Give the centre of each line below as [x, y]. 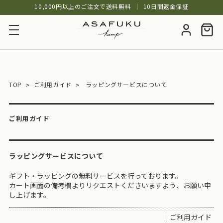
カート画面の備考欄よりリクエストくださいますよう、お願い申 [110, 185]
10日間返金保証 [166, 6]
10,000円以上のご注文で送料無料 [83, 6]
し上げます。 [29, 195]
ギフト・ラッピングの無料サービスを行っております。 [95, 176]
